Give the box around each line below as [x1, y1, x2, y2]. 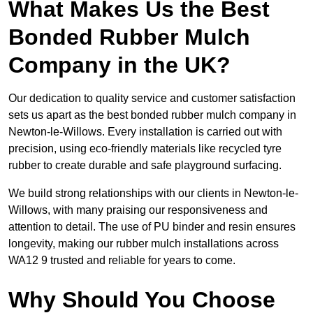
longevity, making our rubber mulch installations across [8, 238, 279, 250]
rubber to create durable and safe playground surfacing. [8, 159, 282, 172]
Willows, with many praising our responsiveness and [8, 204, 268, 217]
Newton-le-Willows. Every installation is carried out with [8, 126, 282, 138]
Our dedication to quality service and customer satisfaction [8, 92, 296, 105]
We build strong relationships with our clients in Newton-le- [8, 187, 298, 200]
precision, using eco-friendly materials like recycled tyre [8, 143, 282, 155]
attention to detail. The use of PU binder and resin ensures [8, 221, 296, 233]
